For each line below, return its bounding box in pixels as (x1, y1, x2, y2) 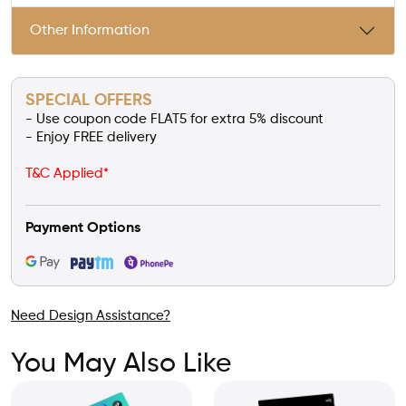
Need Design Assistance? (11, 309, 170, 323)
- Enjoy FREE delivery (25, 130, 157, 144)
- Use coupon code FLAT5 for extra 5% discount (25, 112, 324, 126)
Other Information (30, 23, 150, 38)
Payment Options (25, 221, 140, 236)
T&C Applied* (25, 167, 109, 180)
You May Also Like (11, 351, 231, 378)
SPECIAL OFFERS (25, 92, 152, 109)
